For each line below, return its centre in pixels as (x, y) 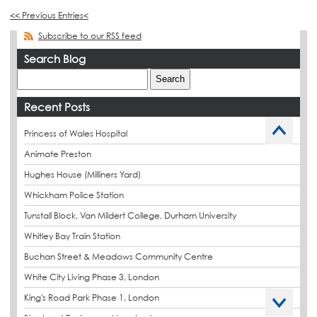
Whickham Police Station (74, 195)
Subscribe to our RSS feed (90, 35)
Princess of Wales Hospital (76, 133)
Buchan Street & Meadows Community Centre (119, 256)
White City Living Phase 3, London (92, 277)
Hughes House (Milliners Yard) (82, 174)
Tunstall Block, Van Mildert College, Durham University (130, 215)
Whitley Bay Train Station (72, 236)
